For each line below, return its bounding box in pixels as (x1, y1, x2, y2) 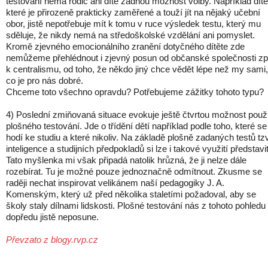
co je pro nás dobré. (6, 75, 83, 86)
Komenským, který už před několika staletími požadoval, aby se (6, 189, 256, 199)
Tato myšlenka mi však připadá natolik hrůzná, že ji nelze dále (6, 155, 246, 165)
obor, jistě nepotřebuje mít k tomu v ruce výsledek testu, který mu (6, 19, 261, 29)
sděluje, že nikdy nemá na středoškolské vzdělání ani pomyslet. (6, 30, 255, 40)
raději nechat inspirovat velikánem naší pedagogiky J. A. (6, 178, 224, 188)
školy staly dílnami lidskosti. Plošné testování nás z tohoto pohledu (6, 200, 266, 211)
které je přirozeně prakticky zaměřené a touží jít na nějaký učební (6, 7, 260, 17)
